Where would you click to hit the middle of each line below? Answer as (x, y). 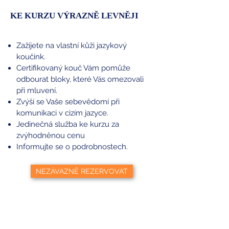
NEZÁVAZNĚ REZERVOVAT (82, 171)
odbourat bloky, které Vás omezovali (80, 79)
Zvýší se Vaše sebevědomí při (68, 102)
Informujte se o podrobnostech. (72, 147)
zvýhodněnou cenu (51, 136)
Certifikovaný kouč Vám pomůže (73, 68)
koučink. (31, 57)
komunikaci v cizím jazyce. (62, 113)
